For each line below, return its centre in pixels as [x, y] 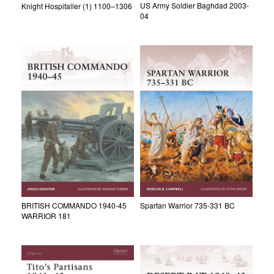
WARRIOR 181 [46, 215]
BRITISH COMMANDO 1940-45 [74, 205]
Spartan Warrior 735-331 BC [187, 205]
